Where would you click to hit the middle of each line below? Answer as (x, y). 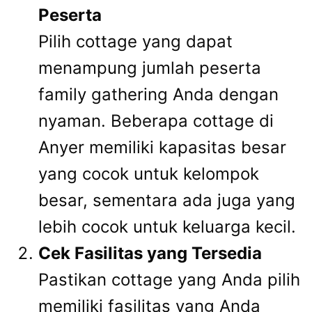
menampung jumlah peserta (150, 68)
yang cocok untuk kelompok (149, 174)
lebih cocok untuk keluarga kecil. (167, 227)
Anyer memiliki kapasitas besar (162, 148)
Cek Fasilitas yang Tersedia (150, 253)
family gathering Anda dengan (158, 95)
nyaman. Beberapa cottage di (156, 121)
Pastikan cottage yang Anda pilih (169, 280)
